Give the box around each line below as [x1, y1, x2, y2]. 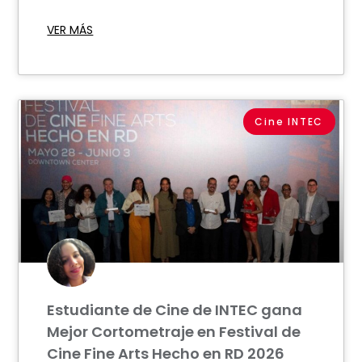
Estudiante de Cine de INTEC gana [47, 300, 303, 321]
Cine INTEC [255, 114, 324, 128]
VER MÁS [47, 22, 94, 39]
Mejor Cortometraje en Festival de [47, 322, 301, 343]
